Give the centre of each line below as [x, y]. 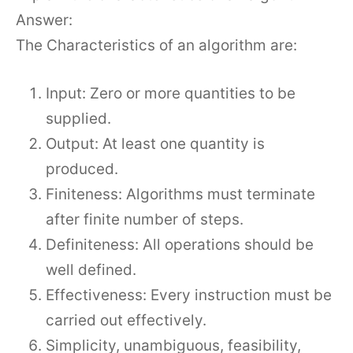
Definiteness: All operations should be [180, 244]
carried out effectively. [126, 320]
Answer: [44, 20]
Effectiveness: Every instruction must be [189, 295]
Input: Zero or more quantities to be [171, 93]
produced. [82, 169]
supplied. [78, 118]
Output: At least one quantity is [155, 143]
